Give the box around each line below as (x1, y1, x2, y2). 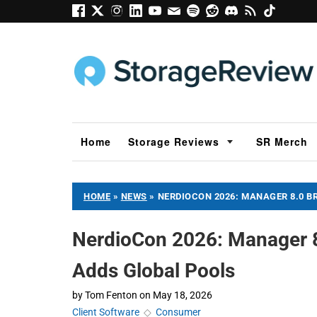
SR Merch (256, 134, 308, 149)
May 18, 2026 (153, 289, 212, 301)
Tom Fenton (85, 289, 137, 301)
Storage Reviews (128, 134, 219, 149)
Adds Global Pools (72, 258, 235, 282)
